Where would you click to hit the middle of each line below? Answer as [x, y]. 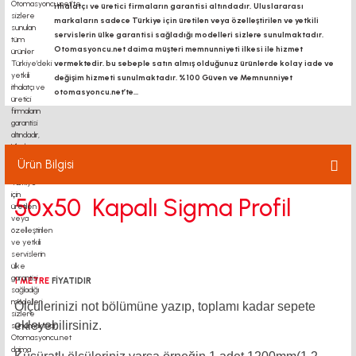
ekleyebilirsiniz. [58, 325]
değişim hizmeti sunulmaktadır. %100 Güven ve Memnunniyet [173, 77]
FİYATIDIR [70, 281]
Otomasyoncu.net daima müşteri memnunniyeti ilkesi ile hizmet [178, 49]
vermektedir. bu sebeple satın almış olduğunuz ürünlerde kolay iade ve [194, 63]
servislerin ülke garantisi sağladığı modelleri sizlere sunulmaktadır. [189, 35]
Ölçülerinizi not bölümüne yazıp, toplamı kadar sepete [165, 306]
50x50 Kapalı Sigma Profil [153, 208]
